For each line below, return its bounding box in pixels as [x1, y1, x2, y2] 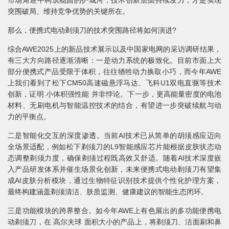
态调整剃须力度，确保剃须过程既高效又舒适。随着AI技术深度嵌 [8, 154, 221, 163]
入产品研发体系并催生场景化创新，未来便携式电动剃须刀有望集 [8, 165, 221, 174]
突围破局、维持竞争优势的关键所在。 [8, 7, 129, 16]
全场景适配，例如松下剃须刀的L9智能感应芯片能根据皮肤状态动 [8, 143, 221, 151]
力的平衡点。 [8, 112, 51, 121]
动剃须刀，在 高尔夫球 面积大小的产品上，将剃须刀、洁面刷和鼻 [8, 218, 221, 226]
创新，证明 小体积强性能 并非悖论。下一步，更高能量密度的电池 [8, 90, 221, 99]
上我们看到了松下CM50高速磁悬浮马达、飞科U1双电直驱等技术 [8, 79, 221, 87]
